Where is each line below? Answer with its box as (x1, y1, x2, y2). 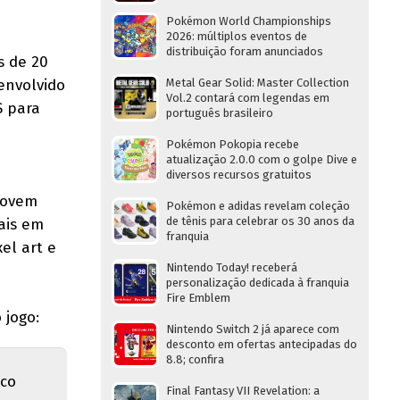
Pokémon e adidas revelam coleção (166, 199, 350, 212)
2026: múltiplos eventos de (166, 29, 307, 43)
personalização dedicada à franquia (166, 276, 349, 289)
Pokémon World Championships (166, 14, 331, 28)
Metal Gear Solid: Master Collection (166, 76, 349, 89)
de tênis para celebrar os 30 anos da (166, 214, 354, 228)
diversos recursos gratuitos (166, 168, 312, 181)
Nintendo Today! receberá (166, 261, 297, 274)
